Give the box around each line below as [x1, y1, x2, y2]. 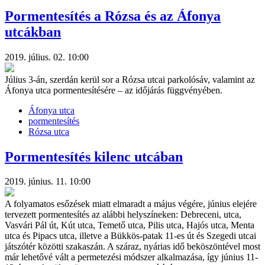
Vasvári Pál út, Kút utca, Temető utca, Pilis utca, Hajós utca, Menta [5, 220, 254, 231]
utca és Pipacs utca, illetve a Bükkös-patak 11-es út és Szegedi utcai [5, 231, 256, 241]
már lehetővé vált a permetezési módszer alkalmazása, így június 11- [5, 252, 258, 263]
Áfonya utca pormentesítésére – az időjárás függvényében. [5, 85, 222, 95]
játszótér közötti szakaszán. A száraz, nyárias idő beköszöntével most [5, 241, 260, 252]
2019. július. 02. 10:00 [5, 51, 89, 62]
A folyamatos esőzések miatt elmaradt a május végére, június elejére [5, 199, 257, 209]
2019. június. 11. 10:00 [5, 176, 91, 187]
